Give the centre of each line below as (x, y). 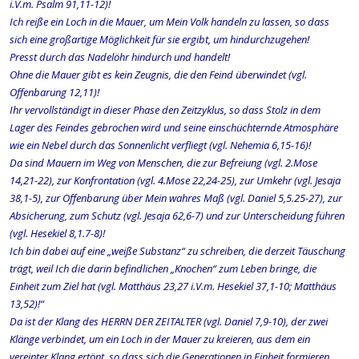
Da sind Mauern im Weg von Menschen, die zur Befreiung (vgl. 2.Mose (163, 163)
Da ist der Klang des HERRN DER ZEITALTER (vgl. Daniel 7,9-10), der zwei (169, 321)
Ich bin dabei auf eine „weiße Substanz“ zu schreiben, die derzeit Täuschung (177, 251)
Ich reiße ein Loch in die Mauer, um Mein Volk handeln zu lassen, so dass (169, 22)
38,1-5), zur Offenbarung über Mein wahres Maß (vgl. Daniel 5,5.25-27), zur (176, 198)
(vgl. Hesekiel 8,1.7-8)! (57, 233)
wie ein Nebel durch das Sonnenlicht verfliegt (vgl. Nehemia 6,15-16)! (160, 145)
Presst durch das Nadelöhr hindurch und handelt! (120, 57)
